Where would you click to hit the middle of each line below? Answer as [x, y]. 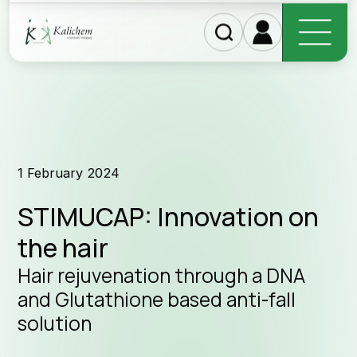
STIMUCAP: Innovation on [169, 217]
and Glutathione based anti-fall [157, 300]
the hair [63, 248]
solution [55, 324]
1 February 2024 [69, 173]
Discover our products [172, 31]
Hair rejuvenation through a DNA [162, 276]
